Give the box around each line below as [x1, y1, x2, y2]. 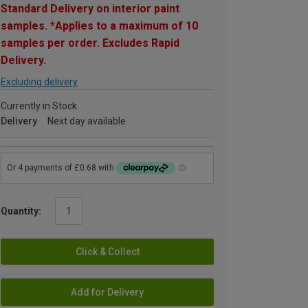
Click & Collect [75, 245, 140, 257]
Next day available [47, 115, 126, 126]
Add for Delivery [71, 286, 144, 298]
